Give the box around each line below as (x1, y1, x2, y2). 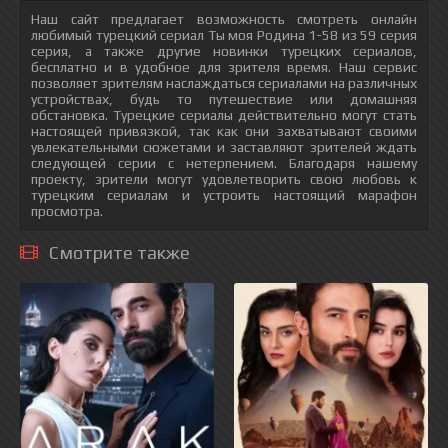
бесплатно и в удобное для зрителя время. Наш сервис (31, 59, 417, 75)
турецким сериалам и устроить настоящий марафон (31, 187, 417, 203)
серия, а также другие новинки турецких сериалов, (31, 43, 417, 59)
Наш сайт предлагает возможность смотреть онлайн (31, 11, 417, 27)
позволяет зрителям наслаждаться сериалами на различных (31, 75, 417, 91)
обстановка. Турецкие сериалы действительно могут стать (31, 107, 417, 123)
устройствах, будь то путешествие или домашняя (31, 91, 417, 107)
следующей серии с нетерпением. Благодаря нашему (31, 155, 417, 171)
